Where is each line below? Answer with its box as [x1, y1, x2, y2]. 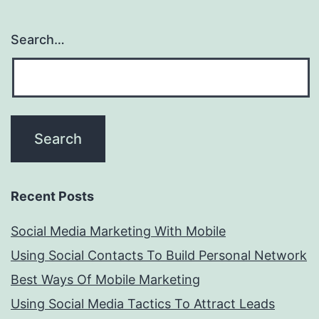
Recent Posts [11, 189, 94, 204]
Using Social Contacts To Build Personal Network [11, 248, 307, 263]
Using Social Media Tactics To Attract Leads [11, 296, 275, 312]
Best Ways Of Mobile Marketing [11, 272, 200, 288]
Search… [11, 32, 65, 48]
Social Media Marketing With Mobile [11, 224, 226, 239]
